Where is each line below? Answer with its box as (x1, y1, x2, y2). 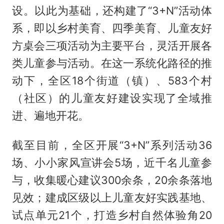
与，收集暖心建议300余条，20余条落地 (11, 173, 212, 187)
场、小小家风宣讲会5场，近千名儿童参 (11, 156, 212, 169)
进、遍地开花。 (11, 109, 89, 122)
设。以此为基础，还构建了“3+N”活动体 (11, 4, 212, 17)
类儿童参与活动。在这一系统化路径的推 (11, 56, 212, 70)
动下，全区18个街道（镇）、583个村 (11, 74, 212, 87)
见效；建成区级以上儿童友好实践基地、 (11, 191, 212, 204)
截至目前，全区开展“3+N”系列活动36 (11, 138, 212, 152)
